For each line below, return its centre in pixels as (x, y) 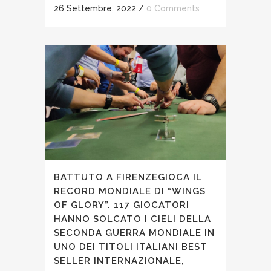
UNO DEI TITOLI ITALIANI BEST (131, 247)
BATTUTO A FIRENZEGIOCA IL (128, 178)
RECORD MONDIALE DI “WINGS (130, 191)
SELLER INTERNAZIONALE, (119, 261)
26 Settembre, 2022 (95, 8)
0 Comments (173, 8)
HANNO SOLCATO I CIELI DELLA (132, 219)
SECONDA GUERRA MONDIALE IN (134, 233)
